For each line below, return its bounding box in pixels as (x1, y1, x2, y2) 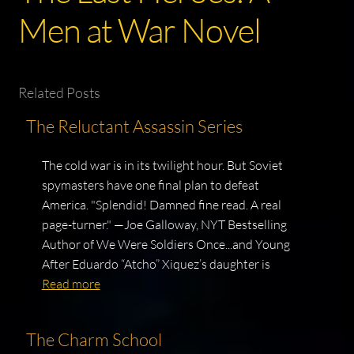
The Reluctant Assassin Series (25, 115, 243, 137)
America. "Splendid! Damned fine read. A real (41, 196, 281, 213)
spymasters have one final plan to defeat (41, 176, 259, 193)
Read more (41, 275, 100, 292)
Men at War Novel (17, 9, 261, 51)
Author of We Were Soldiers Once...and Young (41, 235, 290, 252)
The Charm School (25, 328, 162, 350)
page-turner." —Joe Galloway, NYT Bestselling (41, 216, 287, 232)
